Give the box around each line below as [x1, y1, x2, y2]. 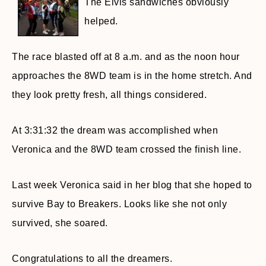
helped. [84, 16, 118, 26]
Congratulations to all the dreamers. [12, 254, 172, 264]
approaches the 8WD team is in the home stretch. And [12, 71, 252, 81]
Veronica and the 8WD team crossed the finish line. [12, 144, 241, 154]
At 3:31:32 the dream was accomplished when [12, 125, 218, 135]
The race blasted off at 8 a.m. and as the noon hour [12, 52, 240, 62]
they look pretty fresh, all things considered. [12, 90, 207, 100]
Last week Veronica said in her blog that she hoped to [12, 180, 252, 190]
